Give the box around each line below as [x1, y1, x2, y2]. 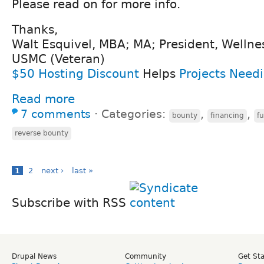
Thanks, [12, 22, 58, 37]
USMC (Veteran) [12, 51, 105, 66]
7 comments [21, 107, 91, 120]
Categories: [101, 107, 169, 120]
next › [41, 166, 64, 175]
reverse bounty [15, 128, 68, 137]
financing [210, 111, 244, 120]
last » [72, 166, 93, 175]
